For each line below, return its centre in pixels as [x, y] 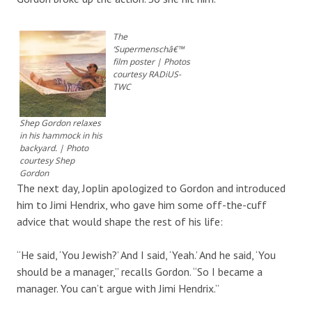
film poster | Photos [151, 61]
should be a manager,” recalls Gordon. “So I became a [140, 271]
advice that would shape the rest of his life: [120, 221]
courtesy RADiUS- [147, 74]
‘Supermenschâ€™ [148, 49]
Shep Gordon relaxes [61, 123]
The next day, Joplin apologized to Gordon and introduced [151, 188]
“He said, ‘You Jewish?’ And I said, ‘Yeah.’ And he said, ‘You [146, 255]
